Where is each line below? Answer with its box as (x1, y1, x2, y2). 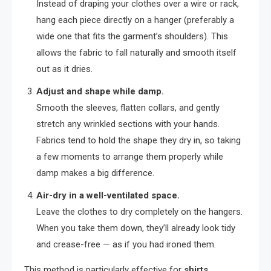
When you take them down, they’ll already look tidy (36, 222, 235, 233)
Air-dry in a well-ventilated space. (36, 189, 180, 201)
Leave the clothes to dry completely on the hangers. (36, 206, 243, 217)
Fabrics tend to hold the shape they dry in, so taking (36, 134, 241, 146)
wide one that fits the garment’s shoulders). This (36, 30, 228, 42)
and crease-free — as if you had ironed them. (36, 238, 216, 250)
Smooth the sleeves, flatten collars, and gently (36, 102, 220, 113)
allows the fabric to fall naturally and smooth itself (36, 47, 237, 58)
